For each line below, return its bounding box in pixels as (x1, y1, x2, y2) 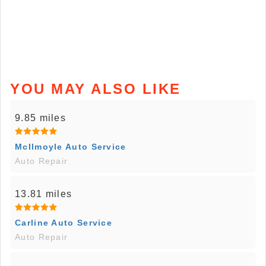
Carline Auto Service (15, 218, 112, 228)
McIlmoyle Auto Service (15, 142, 126, 152)
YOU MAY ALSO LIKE (10, 81, 181, 97)
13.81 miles (15, 189, 72, 199)
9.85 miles (15, 113, 66, 123)
